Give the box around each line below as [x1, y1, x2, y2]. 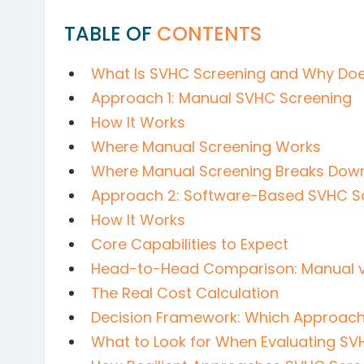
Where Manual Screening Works [91, 136, 321, 157]
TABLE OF [64, 20, 157, 47]
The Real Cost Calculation [91, 283, 279, 303]
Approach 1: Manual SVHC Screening [91, 88, 352, 108]
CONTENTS [157, 20, 262, 47]
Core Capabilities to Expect [91, 234, 288, 254]
